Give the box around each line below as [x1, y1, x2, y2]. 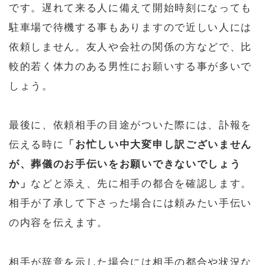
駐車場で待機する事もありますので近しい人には [9, 21, 252, 33]
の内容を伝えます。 [9, 217, 109, 229]
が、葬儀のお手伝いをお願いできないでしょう [9, 159, 241, 170]
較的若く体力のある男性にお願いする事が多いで [9, 60, 252, 72]
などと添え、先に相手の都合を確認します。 [31, 178, 252, 190]
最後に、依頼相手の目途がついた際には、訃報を [9, 119, 252, 131]
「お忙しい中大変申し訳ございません [64, 139, 252, 151]
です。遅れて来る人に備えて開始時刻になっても [9, 2, 252, 14]
